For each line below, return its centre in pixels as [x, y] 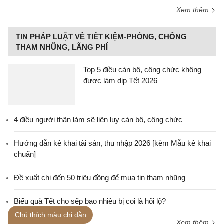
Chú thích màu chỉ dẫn [50, 215]
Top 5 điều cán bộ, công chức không [142, 70]
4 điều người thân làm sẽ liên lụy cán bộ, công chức [98, 120]
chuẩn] [25, 154]
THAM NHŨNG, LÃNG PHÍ [62, 47]
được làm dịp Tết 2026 [120, 81]
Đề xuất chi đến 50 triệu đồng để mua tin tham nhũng [100, 178]
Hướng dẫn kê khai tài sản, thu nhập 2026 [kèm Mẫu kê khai [112, 143]
